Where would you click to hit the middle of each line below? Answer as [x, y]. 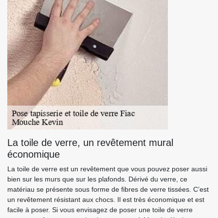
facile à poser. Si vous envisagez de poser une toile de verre [100, 210]
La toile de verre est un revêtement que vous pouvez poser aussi [107, 169]
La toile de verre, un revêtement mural [90, 143]
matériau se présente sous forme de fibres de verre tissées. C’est [108, 189]
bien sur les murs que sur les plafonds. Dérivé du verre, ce [97, 179]
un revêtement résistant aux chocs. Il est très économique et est [106, 200]
